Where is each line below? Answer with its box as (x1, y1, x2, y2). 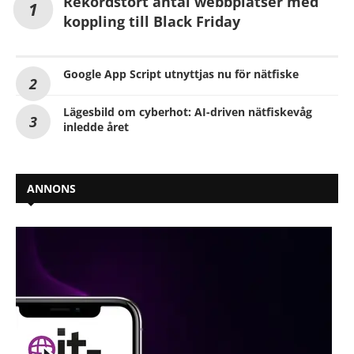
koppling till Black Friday (63, 12, 240, 32)
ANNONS (27, 181, 76, 197)
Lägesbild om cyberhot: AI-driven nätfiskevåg (63, 104, 312, 120)
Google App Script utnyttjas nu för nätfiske (63, 66, 299, 82)
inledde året (63, 119, 129, 135)
